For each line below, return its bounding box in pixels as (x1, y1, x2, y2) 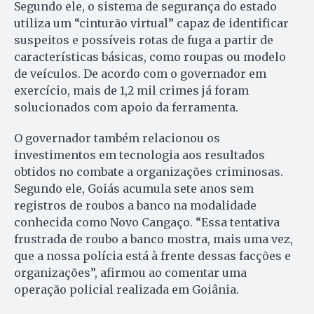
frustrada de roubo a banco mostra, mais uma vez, (14, 231, 293, 246)
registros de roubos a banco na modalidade (14, 198, 257, 212)
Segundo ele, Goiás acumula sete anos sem (14, 181, 254, 196)
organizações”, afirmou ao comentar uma (14, 265, 247, 280)
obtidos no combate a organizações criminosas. (14, 164, 283, 179)
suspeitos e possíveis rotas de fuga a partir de (14, 32, 273, 47)
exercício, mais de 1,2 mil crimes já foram (14, 83, 249, 97)
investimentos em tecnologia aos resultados (14, 147, 265, 162)
